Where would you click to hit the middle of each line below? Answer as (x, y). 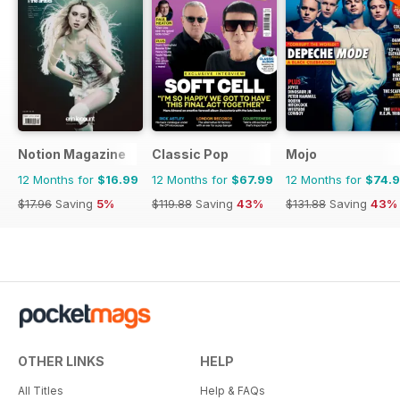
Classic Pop (190, 154)
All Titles (41, 390)
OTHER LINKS (61, 361)
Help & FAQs (233, 390)
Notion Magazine (72, 154)
